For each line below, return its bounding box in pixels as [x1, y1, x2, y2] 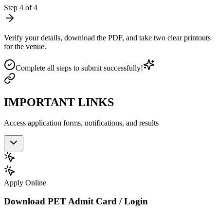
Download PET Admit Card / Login [4, 196, 148, 207]
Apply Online [4, 178, 46, 187]
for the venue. [4, 42, 46, 51]
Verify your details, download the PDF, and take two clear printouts [4, 33, 211, 42]
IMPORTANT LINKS [4, 95, 114, 109]
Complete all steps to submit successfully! [16, 63, 143, 72]
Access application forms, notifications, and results [4, 118, 159, 127]
